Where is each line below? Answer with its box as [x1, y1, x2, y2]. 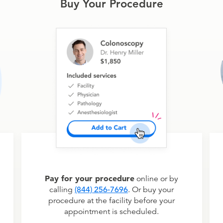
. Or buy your [128, 185, 174, 195]
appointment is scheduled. [64, 207, 159, 217]
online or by [134, 174, 178, 184]
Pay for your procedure [45, 173, 134, 183]
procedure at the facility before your [48, 196, 175, 206]
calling [49, 185, 75, 195]
